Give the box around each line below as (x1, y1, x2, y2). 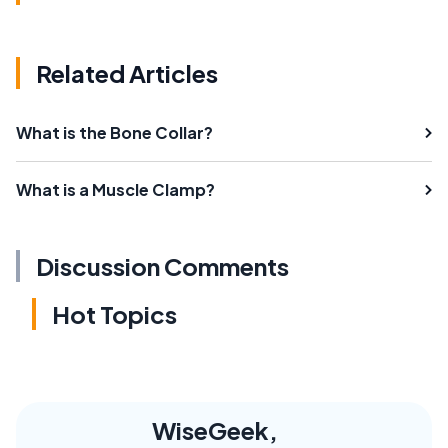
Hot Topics (52, 299, 177, 329)
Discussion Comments (36, 251, 289, 281)
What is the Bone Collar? (16, 122, 213, 143)
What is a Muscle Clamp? (16, 179, 215, 200)
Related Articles (36, 58, 218, 88)
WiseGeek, (152, 415, 278, 445)
